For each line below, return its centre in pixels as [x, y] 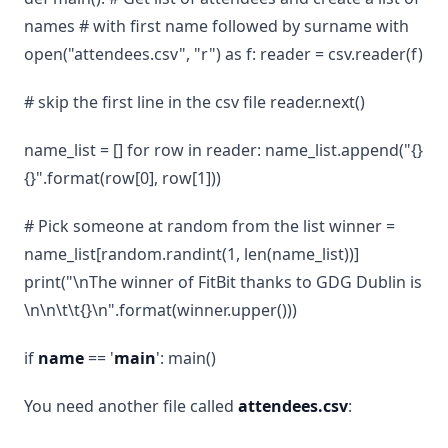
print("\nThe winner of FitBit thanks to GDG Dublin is [223, 282]
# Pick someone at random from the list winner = [209, 226]
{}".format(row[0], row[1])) [122, 178]
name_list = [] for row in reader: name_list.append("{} [223, 150]
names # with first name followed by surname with [216, 26]
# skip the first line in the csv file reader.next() [194, 102]
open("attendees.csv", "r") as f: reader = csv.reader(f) [223, 54]
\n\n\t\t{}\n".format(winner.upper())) [160, 310]
